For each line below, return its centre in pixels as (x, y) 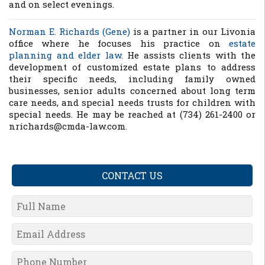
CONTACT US (132, 175)
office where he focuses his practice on (119, 43)
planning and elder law (65, 55)
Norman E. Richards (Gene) (70, 31)
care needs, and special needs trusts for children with (132, 102)
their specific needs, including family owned (132, 79)
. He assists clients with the (188, 55)
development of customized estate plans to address (132, 67)
